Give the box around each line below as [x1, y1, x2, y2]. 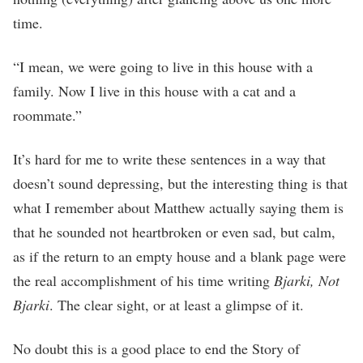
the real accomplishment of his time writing [13, 270, 274, 290]
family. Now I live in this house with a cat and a [13, 80, 296, 100]
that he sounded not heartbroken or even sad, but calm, [13, 221, 335, 241]
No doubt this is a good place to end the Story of [13, 338, 300, 358]
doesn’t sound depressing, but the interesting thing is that [13, 173, 348, 193]
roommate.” [13, 105, 87, 125]
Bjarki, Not [274, 270, 340, 290]
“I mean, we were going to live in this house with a [13, 56, 313, 76]
